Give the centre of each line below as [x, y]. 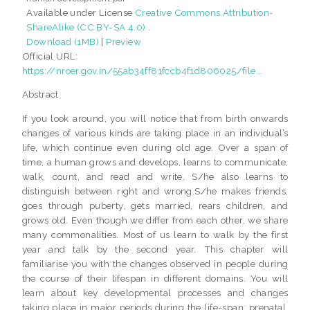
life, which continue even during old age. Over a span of [155, 147]
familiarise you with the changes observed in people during [155, 263]
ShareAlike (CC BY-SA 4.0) [87, 27]
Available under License [81, 12]
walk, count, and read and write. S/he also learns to [155, 176]
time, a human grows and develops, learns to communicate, [155, 162]
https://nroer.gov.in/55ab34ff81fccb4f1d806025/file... [142, 70]
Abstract [40, 94]
